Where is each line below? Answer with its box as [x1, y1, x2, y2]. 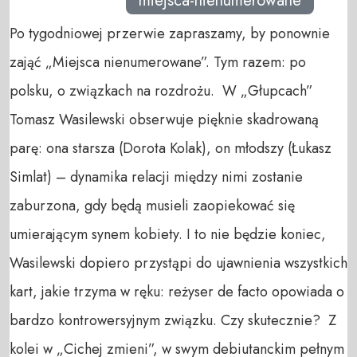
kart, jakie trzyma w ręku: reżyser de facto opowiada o [10, 281, 344, 303]
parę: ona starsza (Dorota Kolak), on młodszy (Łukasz [10, 138, 331, 159]
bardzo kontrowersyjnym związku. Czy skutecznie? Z [10, 310, 336, 331]
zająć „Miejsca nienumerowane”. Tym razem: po [10, 52, 306, 73]
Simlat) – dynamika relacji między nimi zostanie [10, 167, 303, 188]
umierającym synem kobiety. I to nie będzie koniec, [10, 224, 326, 245]
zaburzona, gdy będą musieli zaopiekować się [10, 195, 295, 217]
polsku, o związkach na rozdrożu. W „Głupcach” [10, 80, 313, 102]
